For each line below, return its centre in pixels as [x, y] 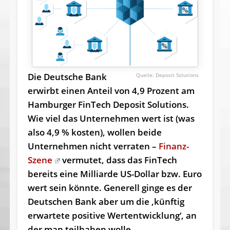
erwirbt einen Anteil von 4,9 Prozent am [111, 90]
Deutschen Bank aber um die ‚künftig [106, 201]
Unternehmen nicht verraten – [93, 146]
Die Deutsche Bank [67, 76]
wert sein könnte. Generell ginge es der [110, 187]
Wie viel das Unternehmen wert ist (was [111, 118]
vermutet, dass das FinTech [118, 160]
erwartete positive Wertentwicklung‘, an [112, 215]
